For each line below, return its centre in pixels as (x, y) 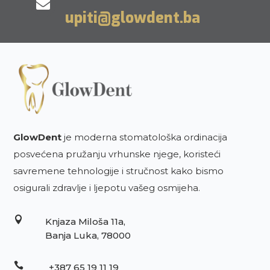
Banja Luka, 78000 (88, 236)
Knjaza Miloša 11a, (85, 222)
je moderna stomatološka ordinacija (145, 137)
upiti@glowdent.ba (133, 17)
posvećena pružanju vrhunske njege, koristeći (117, 154)
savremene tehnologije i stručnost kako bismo (119, 171)
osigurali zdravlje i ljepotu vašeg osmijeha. (107, 188)
